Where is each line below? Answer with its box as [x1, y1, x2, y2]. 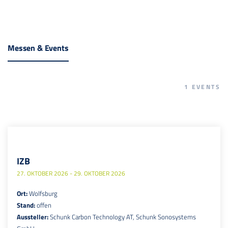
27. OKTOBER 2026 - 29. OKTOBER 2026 [17, 168, 125, 179]
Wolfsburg [29, 188, 58, 198]
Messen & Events [8, 42, 69, 54]
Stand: [17, 199, 37, 210]
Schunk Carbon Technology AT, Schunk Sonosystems [50, 211, 196, 222]
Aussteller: [17, 211, 50, 222]
